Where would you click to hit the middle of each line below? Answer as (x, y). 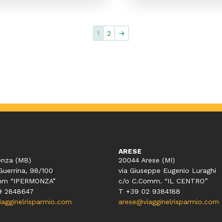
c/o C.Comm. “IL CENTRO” (163, 181)
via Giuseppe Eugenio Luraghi (167, 171)
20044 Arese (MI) (147, 160)
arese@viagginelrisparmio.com (169, 202)
